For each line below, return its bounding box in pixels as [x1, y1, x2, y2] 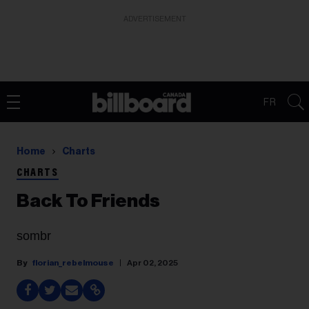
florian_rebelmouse [32, 259, 114, 267]
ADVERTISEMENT [123, 15, 186, 23]
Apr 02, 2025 [127, 259, 178, 267]
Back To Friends [17, 192, 160, 210]
